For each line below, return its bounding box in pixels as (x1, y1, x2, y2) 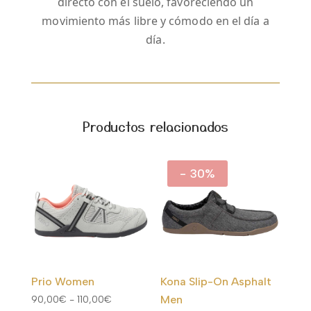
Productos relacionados (82, 117, 228, 136)
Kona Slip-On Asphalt (160, 275, 272, 289)
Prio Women (31, 275, 94, 289)
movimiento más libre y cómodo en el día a (42, 13, 269, 29)
